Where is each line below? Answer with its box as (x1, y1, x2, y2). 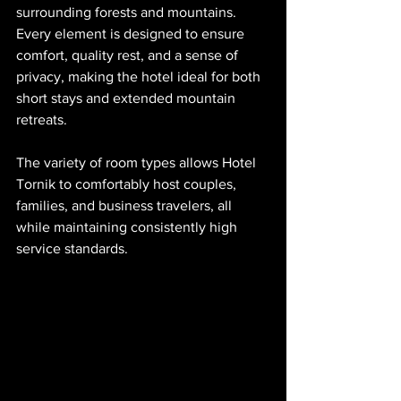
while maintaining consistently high (16, 219, 241, 235)
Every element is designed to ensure (16, 26, 248, 42)
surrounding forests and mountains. (16, 4, 240, 21)
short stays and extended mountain (16, 90, 239, 107)
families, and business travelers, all (16, 198, 235, 214)
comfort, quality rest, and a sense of (16, 47, 242, 64)
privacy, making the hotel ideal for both (16, 69, 264, 85)
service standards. (16, 241, 128, 257)
